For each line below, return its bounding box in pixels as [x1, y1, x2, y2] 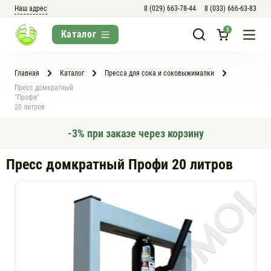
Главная [15, 69, 39, 77]
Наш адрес [15, 4, 47, 13]
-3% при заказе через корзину [67, 127, 204, 140]
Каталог [60, 69, 84, 77]
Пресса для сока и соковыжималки [105, 69, 214, 77]
